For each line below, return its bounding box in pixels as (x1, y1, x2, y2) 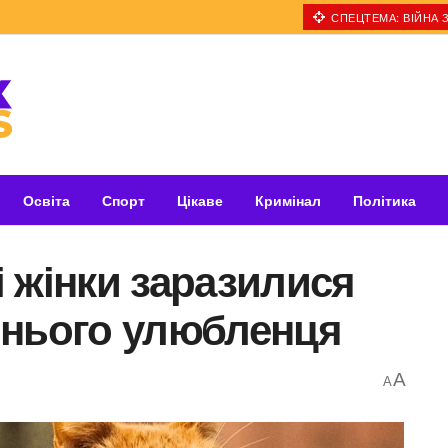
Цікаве (177, 190, 223, 210)
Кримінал (255, 190, 321, 210)
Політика (353, 190, 416, 210)
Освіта (23, 190, 70, 210)
